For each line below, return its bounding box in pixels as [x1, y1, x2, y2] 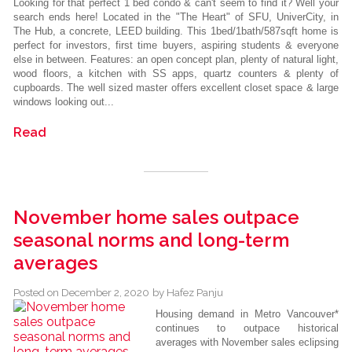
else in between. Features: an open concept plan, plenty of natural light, [13, 53, 339, 66]
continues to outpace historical [155, 322, 339, 335]
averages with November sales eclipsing [155, 336, 339, 349]
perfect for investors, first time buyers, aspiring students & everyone [13, 39, 339, 52]
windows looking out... [13, 96, 114, 108]
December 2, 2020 [61, 286, 149, 299]
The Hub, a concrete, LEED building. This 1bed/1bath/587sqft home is [13, 25, 339, 38]
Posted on [13, 286, 61, 299]
